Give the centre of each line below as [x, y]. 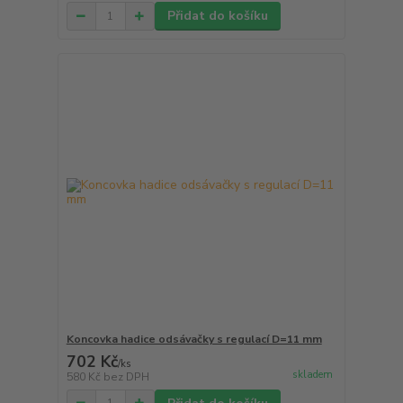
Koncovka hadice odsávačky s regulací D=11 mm [194, 339]
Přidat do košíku [217, 16]
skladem [312, 374]
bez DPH [126, 376]
